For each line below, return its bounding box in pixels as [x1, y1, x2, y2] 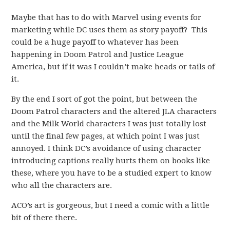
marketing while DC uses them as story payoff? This [11, 25, 208, 34]
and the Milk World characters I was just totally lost [11, 119, 207, 128]
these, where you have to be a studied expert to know [11, 168, 212, 178]
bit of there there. [11, 213, 78, 222]
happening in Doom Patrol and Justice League [11, 50, 184, 59]
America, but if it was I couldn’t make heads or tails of [11, 62, 215, 71]
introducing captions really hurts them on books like [11, 156, 210, 165]
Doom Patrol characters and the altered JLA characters [11, 107, 217, 116]
